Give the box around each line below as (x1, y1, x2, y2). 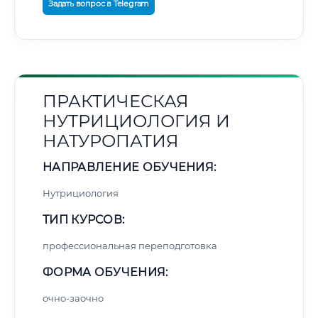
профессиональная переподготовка (43, 240, 217, 251)
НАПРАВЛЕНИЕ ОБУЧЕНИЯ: (43, 160, 216, 174)
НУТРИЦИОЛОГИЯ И (43, 111, 230, 131)
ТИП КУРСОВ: (43, 213, 125, 226)
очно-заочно (43, 292, 104, 304)
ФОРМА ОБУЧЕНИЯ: (43, 265, 168, 279)
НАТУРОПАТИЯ (43, 131, 179, 151)
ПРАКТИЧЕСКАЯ (43, 91, 189, 111)
